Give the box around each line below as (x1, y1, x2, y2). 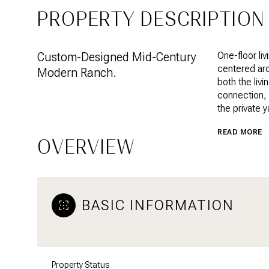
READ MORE (217, 128, 262, 136)
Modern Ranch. (37, 65, 116, 80)
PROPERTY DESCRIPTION (37, 8, 265, 31)
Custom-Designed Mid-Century (37, 50, 196, 64)
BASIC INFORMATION (82, 196, 234, 214)
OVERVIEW (37, 135, 135, 159)
